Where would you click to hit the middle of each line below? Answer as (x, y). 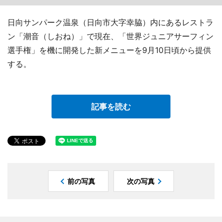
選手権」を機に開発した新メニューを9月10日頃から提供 (109, 50)
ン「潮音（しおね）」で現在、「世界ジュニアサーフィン (111, 36)
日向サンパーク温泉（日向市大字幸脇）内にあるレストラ (111, 22)
